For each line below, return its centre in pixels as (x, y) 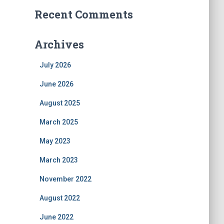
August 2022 (59, 198)
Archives (59, 44)
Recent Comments (83, 14)
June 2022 (56, 217)
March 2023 (58, 160)
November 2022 (65, 179)
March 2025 (58, 122)
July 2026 (55, 65)
